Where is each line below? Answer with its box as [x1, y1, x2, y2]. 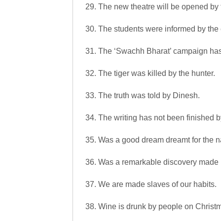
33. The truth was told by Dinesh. [85, 91, 200, 100]
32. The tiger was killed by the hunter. [85, 69, 215, 77]
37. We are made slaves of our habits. [85, 180, 217, 188]
